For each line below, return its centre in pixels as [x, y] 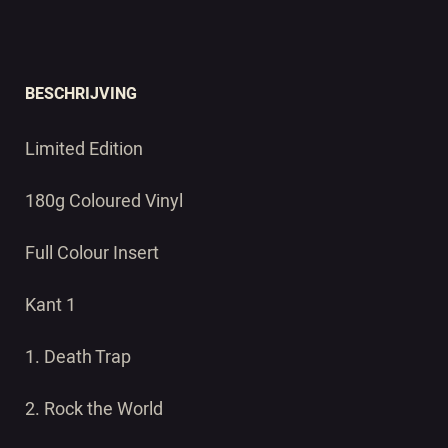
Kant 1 [50, 306]
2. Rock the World [94, 410]
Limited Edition [84, 150]
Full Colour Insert [92, 254]
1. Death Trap [78, 358]
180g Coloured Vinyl [104, 202]
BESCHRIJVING [81, 94]
